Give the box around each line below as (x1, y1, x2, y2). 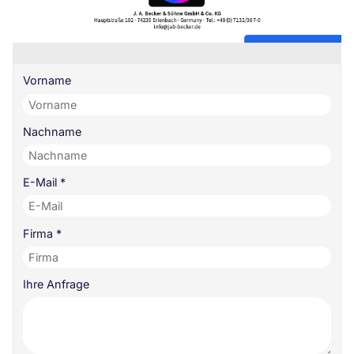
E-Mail (22, 175, 60, 190)
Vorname (22, 73, 71, 88)
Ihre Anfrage (22, 277, 89, 292)
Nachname (22, 124, 81, 138)
